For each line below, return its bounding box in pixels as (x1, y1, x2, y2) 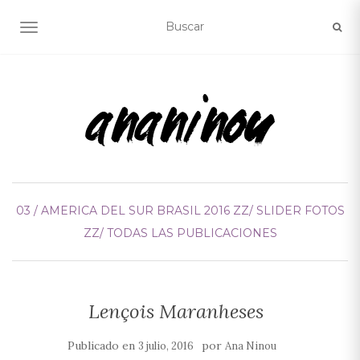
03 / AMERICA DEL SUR (15, 203, 153, 218)
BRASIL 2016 (156, 203, 230, 218)
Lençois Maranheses (88, 299, 264, 324)
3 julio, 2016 (138, 339, 194, 353)
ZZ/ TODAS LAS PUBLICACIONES (83, 226, 277, 240)
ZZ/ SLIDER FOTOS (232, 203, 345, 218)
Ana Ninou (225, 339, 276, 353)
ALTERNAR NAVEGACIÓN (28, 22, 177, 36)
